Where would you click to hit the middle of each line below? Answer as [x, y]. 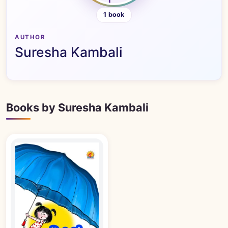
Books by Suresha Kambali [77, 108]
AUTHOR [30, 37]
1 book [114, 15]
